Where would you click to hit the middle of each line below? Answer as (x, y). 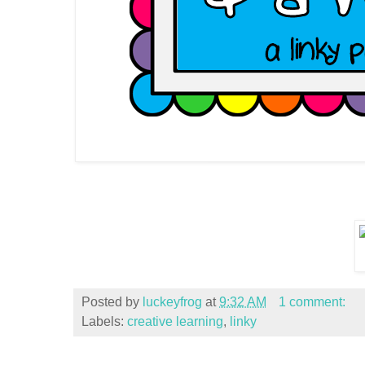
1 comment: (312, 302)
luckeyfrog (172, 302)
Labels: (104, 322)
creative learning (175, 322)
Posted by (112, 302)
